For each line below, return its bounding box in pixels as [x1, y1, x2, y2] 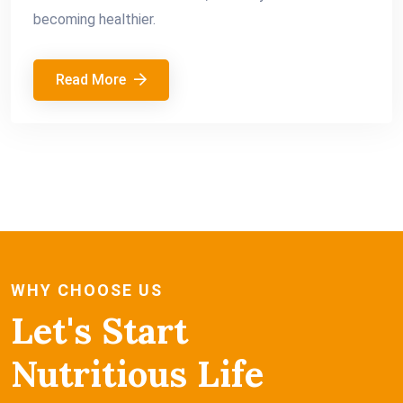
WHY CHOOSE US [11, 281, 163, 300]
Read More [56, 71, 130, 88]
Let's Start [11, 308, 188, 354]
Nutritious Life [11, 351, 264, 397]
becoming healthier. [33, 11, 156, 28]
